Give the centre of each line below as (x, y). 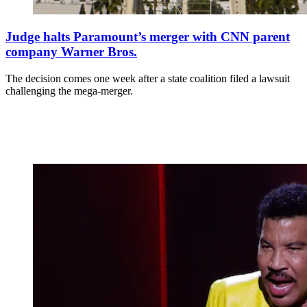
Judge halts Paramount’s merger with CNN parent (148, 37)
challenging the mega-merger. (69, 91)
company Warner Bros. (71, 52)
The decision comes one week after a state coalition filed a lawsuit (148, 79)
